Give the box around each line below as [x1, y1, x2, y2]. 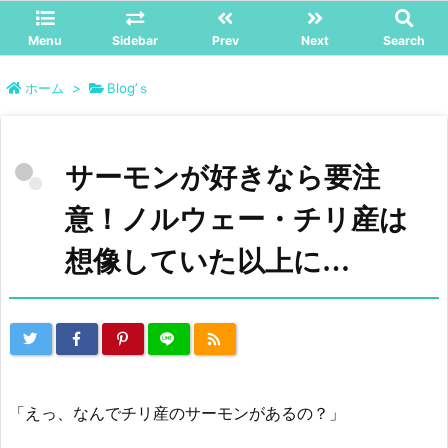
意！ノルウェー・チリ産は [65, 204, 408, 235]
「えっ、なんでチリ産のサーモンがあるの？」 [9, 403, 345, 423]
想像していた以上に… [65, 246, 350, 277]
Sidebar [112, 33, 158, 48]
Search [382, 33, 425, 48]
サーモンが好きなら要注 [65, 162, 380, 193]
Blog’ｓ [107, 80, 150, 96]
